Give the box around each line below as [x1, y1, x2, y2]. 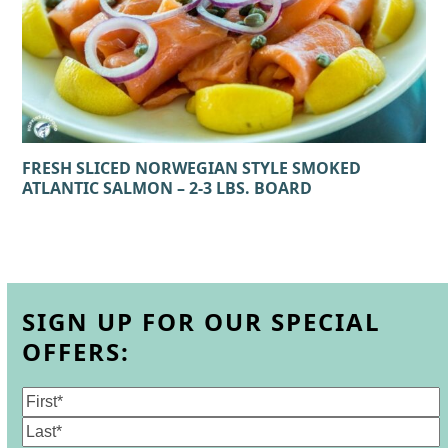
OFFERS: [22, 334, 131, 368]
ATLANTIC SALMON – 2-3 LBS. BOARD [22, 176, 313, 199]
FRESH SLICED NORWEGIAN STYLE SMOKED [22, 156, 362, 179]
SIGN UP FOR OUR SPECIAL [22, 304, 382, 338]
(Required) [66, 386, 146, 409]
